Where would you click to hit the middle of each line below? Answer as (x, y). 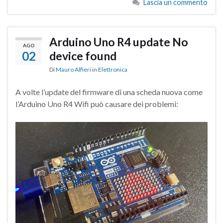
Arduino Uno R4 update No (119, 42)
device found (83, 56)
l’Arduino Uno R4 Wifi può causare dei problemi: (97, 104)
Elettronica (113, 69)
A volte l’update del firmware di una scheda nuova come (109, 92)
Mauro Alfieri (73, 69)
